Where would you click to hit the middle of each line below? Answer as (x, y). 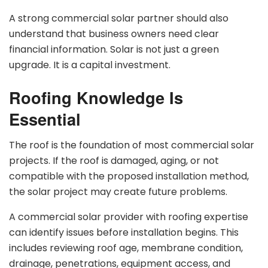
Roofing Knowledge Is (96, 97)
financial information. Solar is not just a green (114, 50)
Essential (45, 118)
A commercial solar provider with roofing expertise (129, 217)
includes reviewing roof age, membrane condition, (126, 248)
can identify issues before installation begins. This (124, 233)
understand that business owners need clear (114, 34)
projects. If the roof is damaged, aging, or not (114, 161)
